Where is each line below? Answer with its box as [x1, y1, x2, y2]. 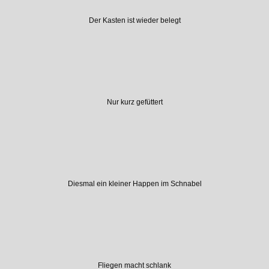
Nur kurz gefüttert [106, 98, 163, 107]
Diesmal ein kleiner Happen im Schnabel [67, 179, 202, 188]
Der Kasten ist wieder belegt [88, 16, 181, 25]
